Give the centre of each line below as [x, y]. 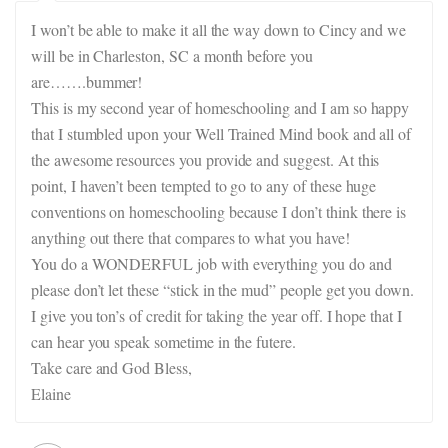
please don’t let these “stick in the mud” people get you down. [223, 289]
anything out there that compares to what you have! [190, 237]
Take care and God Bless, [111, 367]
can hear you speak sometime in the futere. [163, 341]
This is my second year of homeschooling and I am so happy [220, 107]
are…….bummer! [87, 81]
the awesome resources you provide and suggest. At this [205, 159]
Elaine [51, 393]
